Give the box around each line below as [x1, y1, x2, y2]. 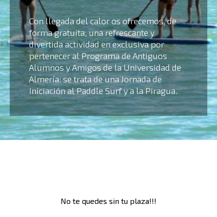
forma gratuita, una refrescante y [29, 27, 155, 38]
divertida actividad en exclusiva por [29, 39, 164, 50]
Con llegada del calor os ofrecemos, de [29, 15, 176, 27]
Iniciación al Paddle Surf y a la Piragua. [29, 85, 177, 96]
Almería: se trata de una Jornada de [29, 74, 162, 85]
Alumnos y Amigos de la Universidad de [29, 62, 181, 73]
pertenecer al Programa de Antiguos [29, 50, 167, 62]
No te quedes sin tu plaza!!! [61, 196, 156, 206]
